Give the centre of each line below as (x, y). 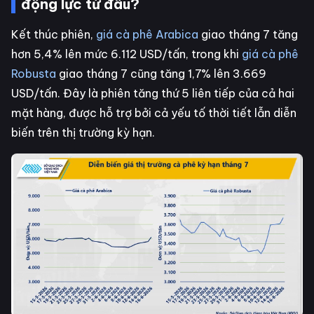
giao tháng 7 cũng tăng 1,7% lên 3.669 (161, 73)
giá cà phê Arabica (147, 34)
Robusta (34, 73)
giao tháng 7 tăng (248, 34)
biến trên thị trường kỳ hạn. (83, 132)
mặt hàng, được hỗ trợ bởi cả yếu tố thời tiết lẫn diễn (154, 112)
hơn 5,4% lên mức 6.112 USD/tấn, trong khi (127, 54)
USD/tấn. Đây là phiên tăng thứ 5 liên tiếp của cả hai (153, 93)
